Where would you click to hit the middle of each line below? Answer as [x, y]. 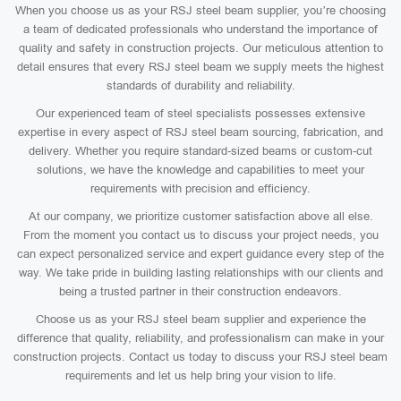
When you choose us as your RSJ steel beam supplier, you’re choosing [200, 10]
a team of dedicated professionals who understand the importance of [200, 29]
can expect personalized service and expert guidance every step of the [200, 254]
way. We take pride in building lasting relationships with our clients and [200, 273]
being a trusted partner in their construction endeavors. [200, 291]
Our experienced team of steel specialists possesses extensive [200, 113]
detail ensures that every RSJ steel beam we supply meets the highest [200, 67]
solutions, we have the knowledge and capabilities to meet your [200, 170]
